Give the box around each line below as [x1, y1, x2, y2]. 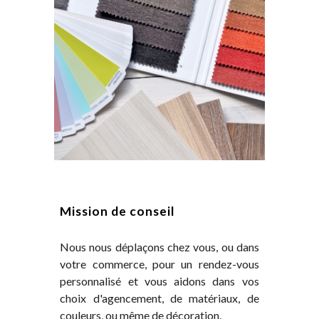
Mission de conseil [60, 203, 175, 219]
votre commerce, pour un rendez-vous [60, 256, 259, 271]
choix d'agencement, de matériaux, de [60, 291, 259, 305]
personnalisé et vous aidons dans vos [60, 273, 259, 288]
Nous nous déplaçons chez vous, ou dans [60, 239, 259, 253]
